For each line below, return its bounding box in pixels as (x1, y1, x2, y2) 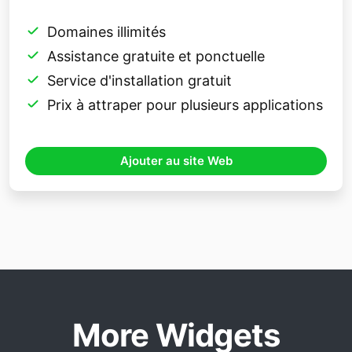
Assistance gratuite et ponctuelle (47, 48, 265, 65)
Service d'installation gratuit (47, 72, 232, 90)
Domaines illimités (47, 24, 166, 41)
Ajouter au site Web (119, 153, 233, 169)
